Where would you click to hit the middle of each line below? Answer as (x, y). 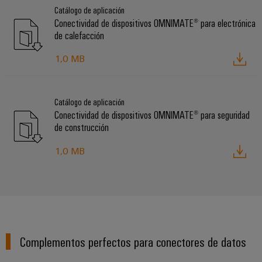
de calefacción (79, 35)
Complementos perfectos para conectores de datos (133, 241)
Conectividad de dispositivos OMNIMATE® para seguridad (152, 115)
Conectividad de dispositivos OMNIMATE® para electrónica (155, 23)
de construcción (82, 127)
